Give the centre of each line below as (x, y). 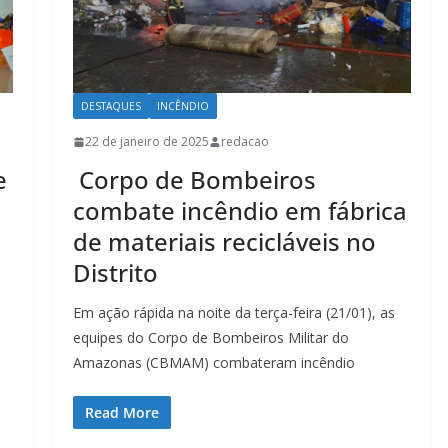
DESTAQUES (110, 106)
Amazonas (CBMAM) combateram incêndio (213, 363)
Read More (121, 413)
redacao (244, 142)
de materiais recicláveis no (224, 242)
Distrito (115, 273)
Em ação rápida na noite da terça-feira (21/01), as (233, 313)
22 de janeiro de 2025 (146, 142)
